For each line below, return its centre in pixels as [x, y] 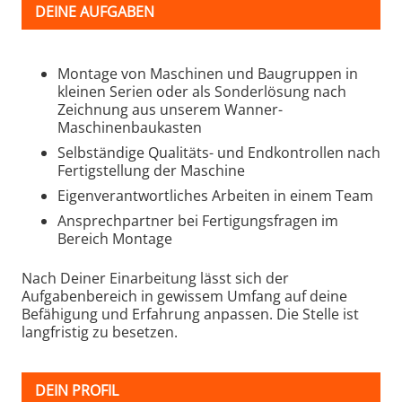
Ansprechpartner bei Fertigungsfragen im [198, 220]
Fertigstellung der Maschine [151, 170]
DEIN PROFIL [77, 390]
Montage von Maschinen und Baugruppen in [208, 73]
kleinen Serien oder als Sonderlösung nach [202, 91]
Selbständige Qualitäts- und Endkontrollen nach [219, 152]
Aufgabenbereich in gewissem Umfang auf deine [184, 296]
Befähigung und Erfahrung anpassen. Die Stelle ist [190, 314]
